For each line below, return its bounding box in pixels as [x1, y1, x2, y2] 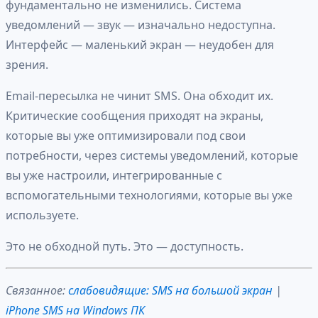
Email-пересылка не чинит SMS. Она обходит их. [6, 88, 273, 104]
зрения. [6, 57, 48, 73]
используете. [6, 207, 79, 224]
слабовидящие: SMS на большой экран [68, 283, 273, 299]
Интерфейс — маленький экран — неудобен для [6, 37, 274, 53]
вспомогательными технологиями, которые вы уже [6, 187, 292, 204]
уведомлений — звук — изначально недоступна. [6, 17, 275, 33]
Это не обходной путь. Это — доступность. [6, 238, 243, 255]
